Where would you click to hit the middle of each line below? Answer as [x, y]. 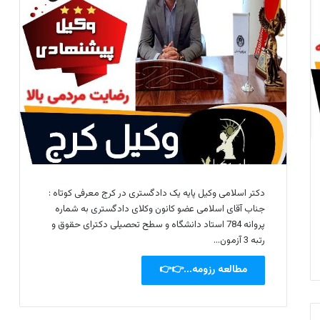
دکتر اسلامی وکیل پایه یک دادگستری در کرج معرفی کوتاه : [157, 193]
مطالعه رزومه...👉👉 [204, 270]
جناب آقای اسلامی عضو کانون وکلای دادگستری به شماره [160, 209]
